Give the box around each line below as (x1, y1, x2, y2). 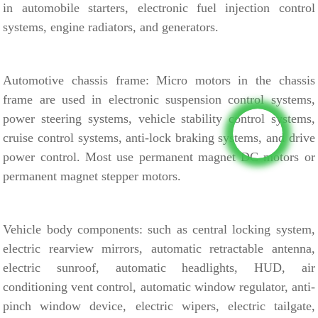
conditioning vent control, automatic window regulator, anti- (3, 279, 315, 294)
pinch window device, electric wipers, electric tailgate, (3, 298, 315, 313)
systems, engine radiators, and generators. (3, 19, 219, 34)
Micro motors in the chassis (156, 72, 315, 87)
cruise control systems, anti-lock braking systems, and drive (3, 130, 315, 145)
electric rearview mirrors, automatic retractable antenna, (3, 241, 315, 256)
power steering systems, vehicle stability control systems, (3, 111, 315, 126)
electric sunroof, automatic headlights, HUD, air (3, 260, 315, 275)
